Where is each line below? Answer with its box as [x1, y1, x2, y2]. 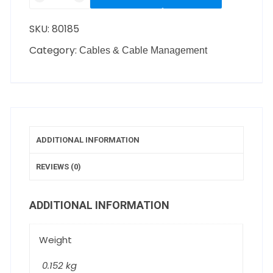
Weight [39, 233, 73, 246]
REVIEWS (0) [36, 162, 82, 171]
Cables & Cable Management [79, 45, 208, 55]
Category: [29, 43, 80, 57]
